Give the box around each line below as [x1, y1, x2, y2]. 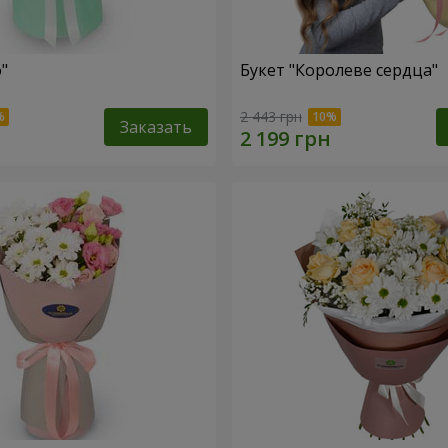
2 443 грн [240, 106, 302, 126]
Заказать [120, 115, 192, 138]
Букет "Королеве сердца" [240, 59, 438, 82]
